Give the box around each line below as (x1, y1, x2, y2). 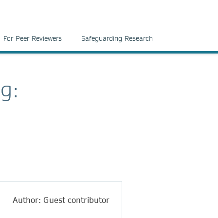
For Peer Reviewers (3, 34, 62, 43)
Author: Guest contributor (13, 194, 109, 205)
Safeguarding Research (81, 34, 153, 43)
